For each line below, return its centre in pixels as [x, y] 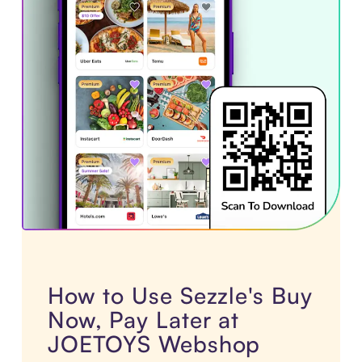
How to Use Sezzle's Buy [180, 296]
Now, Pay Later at [143, 320]
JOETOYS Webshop [154, 344]
